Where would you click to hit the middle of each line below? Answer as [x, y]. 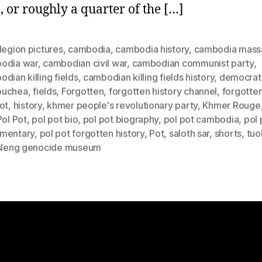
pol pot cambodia [201, 119]
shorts [228, 133]
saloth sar [189, 133]
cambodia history [152, 49]
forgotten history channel [163, 91]
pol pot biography [121, 119]
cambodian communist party [193, 63]
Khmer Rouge [232, 105]
